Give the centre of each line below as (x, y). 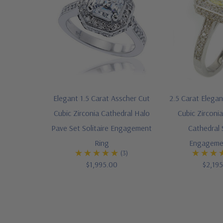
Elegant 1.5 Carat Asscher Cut (102, 98)
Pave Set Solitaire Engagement (102, 128)
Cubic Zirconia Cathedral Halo (102, 113)
